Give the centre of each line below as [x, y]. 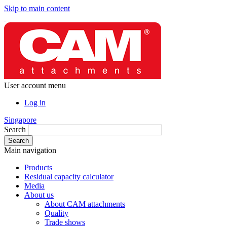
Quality [56, 213]
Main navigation [30, 150]
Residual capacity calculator [69, 177]
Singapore [20, 120]
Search [15, 129]
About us [39, 195]
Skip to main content [37, 8]
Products [38, 167]
